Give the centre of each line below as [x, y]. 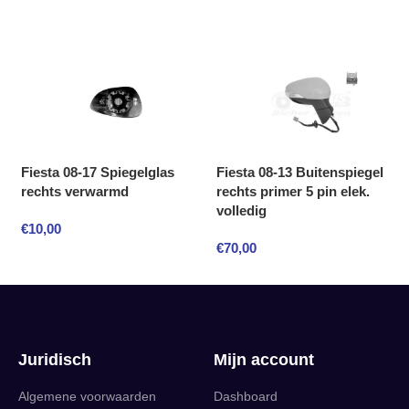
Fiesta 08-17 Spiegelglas [98, 172]
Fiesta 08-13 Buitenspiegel [300, 172]
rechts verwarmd [75, 191]
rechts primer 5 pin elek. [293, 191]
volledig [241, 210]
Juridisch [55, 360]
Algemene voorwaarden [87, 396]
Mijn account [264, 360]
